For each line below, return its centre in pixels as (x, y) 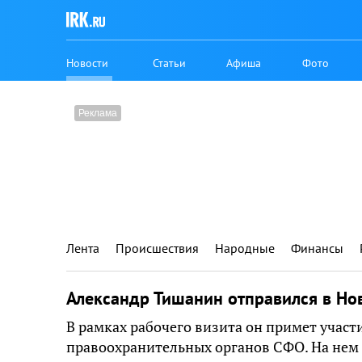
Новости (87, 63)
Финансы (317, 248)
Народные (245, 248)
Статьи (170, 63)
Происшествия (157, 248)
